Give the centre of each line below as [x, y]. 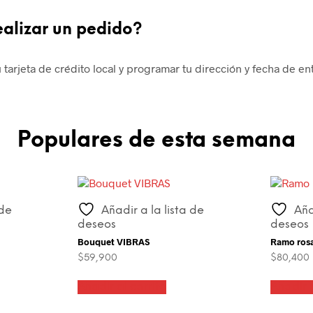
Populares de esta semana [156, 141]
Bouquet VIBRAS [114, 242]
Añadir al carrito [122, 286]
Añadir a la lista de [153, 210]
